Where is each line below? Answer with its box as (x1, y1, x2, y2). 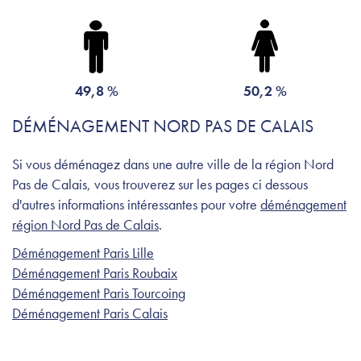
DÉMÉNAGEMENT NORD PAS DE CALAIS (12, 114, 313, 138)
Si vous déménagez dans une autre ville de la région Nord (12, 154, 334, 173)
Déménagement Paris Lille (12, 243, 154, 262)
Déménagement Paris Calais (12, 303, 168, 322)
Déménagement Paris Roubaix (12, 263, 177, 282)
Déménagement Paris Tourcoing (12, 283, 185, 302)
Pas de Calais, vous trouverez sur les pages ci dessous (12, 174, 308, 193)
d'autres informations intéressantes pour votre (12, 194, 260, 214)
